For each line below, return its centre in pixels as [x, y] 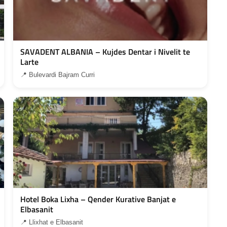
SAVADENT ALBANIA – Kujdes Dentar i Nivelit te [105, 51]
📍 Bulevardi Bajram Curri [58, 74]
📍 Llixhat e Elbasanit [52, 222]
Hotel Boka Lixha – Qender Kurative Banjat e [98, 199]
